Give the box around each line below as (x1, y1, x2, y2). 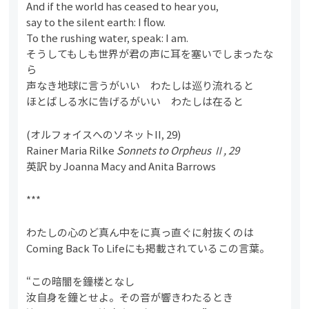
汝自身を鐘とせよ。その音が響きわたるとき (26, 289, 234, 304)
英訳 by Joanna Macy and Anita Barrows (26, 158, 217, 173)
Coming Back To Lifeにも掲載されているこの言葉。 (26, 240, 270, 255)
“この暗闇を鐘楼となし (26, 273, 135, 288)
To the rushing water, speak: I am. (26, 30, 189, 45)
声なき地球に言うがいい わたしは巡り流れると (26, 77, 255, 92)
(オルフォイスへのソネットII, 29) (26, 126, 181, 141)
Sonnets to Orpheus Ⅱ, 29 (117, 142, 240, 157)
